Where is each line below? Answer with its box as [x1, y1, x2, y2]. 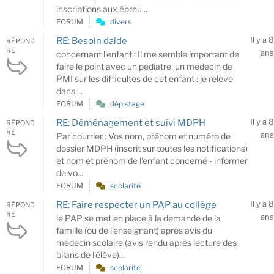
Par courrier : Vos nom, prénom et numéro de [56, 130, 231, 141]
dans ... [56, 85, 83, 96]
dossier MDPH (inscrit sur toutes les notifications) [56, 143, 248, 154]
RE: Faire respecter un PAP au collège [56, 199, 217, 210]
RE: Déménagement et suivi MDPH [56, 117, 206, 128]
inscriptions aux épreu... [56, 3, 147, 14]
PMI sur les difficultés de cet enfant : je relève [56, 73, 233, 84]
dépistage [110, 98, 144, 108]
